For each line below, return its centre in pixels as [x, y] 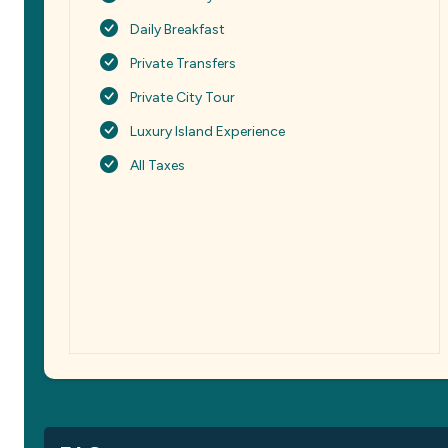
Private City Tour [182, 97]
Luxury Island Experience [207, 131]
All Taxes [157, 165]
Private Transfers [183, 63]
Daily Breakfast [177, 29]
